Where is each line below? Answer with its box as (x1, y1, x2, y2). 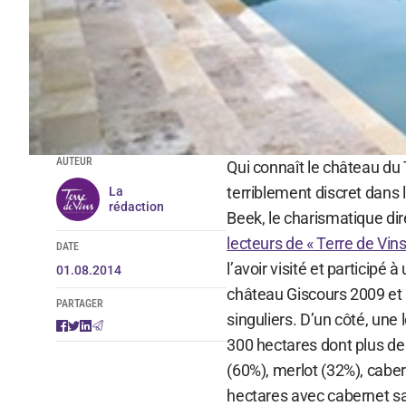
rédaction (108, 198, 164, 214)
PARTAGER (55, 296, 103, 310)
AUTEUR (55, 154, 92, 168)
